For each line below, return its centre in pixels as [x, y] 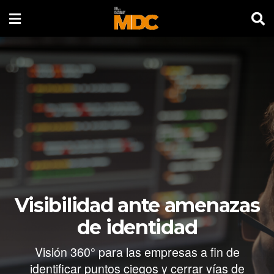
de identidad [137, 228]
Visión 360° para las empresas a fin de [137, 252]
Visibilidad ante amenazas [137, 206]
